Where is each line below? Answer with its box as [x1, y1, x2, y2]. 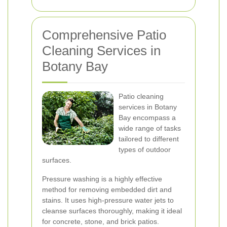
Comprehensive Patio [42, 27, 166, 43]
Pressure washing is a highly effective [42, 175, 162, 183]
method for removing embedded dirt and [42, 185, 172, 194]
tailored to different [119, 135, 179, 143]
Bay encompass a [119, 113, 176, 122]
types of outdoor [119, 145, 171, 154]
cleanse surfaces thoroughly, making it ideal [42, 207, 182, 215]
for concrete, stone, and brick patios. [42, 217, 159, 225]
